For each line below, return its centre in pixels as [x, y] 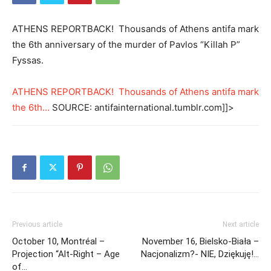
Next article [241, 224]
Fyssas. [28, 60]
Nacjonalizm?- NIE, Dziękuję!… [200, 254]
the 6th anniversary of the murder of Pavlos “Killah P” [126, 44]
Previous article [37, 224]
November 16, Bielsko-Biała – [201, 241]
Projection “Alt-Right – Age [66, 254]
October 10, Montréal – [58, 241]
